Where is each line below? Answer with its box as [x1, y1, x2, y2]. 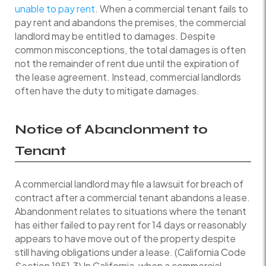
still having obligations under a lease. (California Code [15, 245, 246, 258]
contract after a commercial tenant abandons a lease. [15, 191, 250, 204]
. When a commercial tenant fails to [95, 2, 248, 15]
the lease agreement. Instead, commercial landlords [15, 70, 241, 83]
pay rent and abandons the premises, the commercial [15, 15, 246, 28]
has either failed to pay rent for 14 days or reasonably [15, 218, 246, 231]
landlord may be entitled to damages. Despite [15, 29, 216, 42]
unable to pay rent [15, 2, 95, 15]
